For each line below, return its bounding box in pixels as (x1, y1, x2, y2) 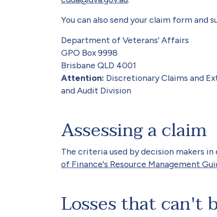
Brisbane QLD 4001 (61, 60, 136, 71)
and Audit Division (61, 85, 131, 96)
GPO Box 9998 (61, 47, 118, 58)
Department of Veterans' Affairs (61, 35, 189, 46)
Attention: (61, 73, 104, 83)
